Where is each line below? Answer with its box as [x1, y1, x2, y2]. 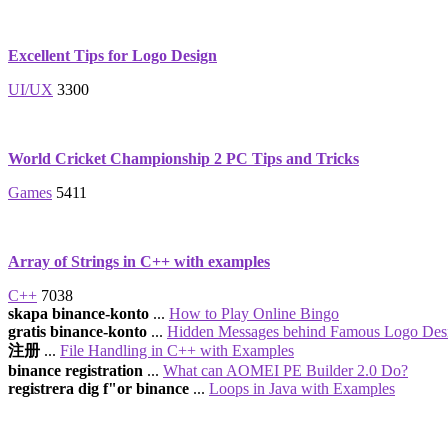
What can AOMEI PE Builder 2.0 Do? [163, 362, 408, 379]
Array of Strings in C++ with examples [8, 253, 270, 270]
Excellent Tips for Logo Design [8, 47, 217, 64]
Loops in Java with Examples [209, 380, 395, 397]
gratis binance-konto [8, 323, 147, 340]
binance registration [8, 362, 143, 379]
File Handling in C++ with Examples [60, 342, 294, 359]
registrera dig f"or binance [8, 380, 189, 397]
